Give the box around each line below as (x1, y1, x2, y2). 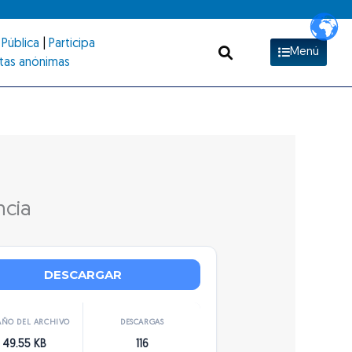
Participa (48, 37, 95, 50)
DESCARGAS (120, 317, 164, 327)
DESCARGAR (44, 266, 123, 282)
